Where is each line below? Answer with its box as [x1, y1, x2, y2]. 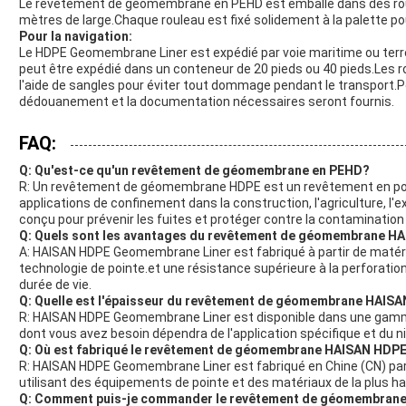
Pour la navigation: [19, 28, 132, 43]
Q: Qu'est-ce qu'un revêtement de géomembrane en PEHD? [19, 162, 370, 178]
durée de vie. [19, 276, 92, 292]
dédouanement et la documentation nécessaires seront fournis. [19, 93, 394, 109]
